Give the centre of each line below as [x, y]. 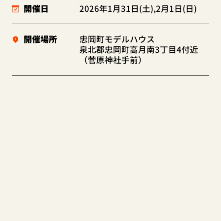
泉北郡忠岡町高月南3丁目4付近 [139, 50]
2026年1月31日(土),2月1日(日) [138, 8]
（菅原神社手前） [113, 60]
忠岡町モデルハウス [117, 39]
